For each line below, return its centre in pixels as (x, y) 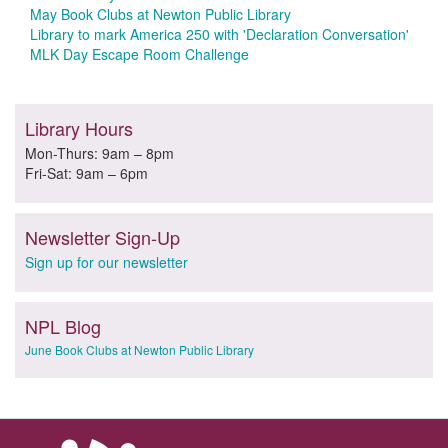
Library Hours (79, 128)
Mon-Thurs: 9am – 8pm (99, 153)
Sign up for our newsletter (106, 262)
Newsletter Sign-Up (102, 237)
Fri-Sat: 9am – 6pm (86, 173)
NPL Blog (63, 326)
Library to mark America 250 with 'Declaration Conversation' (219, 34)
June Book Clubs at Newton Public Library (139, 350)
